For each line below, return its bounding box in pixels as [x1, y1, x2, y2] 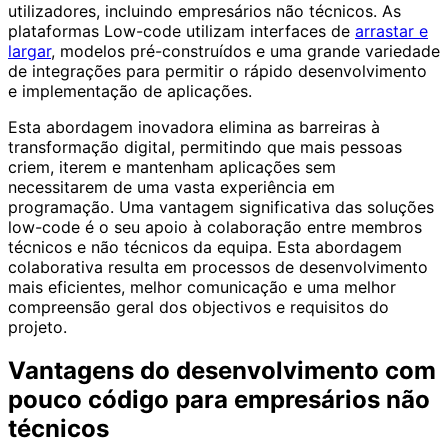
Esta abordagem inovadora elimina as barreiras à [8, 116, 380, 137]
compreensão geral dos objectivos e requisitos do [8, 296, 389, 317]
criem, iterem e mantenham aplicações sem [8, 156, 336, 177]
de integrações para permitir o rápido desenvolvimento [8, 60, 427, 81]
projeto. [8, 316, 67, 337]
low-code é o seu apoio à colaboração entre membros [8, 216, 422, 237]
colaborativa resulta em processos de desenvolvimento [8, 256, 428, 277]
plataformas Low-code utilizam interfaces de [8, 20, 355, 41]
